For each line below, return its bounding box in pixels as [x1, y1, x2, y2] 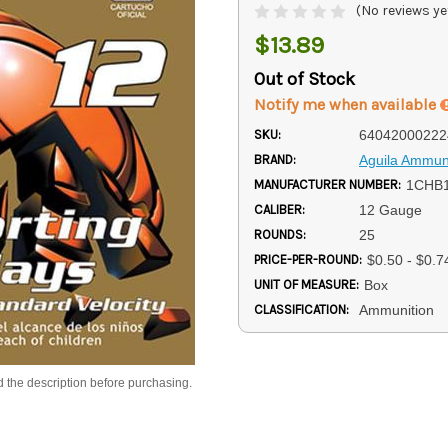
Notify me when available [254, 95, 440, 115]
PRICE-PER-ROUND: [254, 252, 362, 268]
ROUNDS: [254, 227, 306, 243]
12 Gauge [358, 202, 422, 219]
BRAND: [254, 152, 296, 168]
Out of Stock [254, 68, 355, 91]
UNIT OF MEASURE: [254, 277, 359, 293]
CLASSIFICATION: [254, 302, 349, 318]
